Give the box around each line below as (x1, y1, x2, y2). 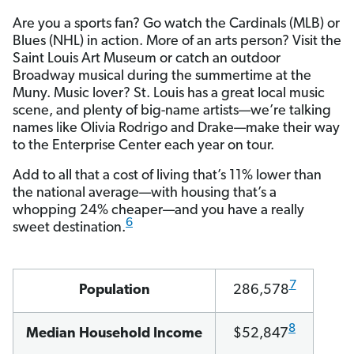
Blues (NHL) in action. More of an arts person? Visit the (13, 33, 341, 49)
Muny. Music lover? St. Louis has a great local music (13, 85, 325, 101)
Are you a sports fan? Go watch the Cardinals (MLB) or (13, 16, 340, 32)
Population (78, 282, 150, 298)
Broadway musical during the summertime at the (13, 68, 311, 84)
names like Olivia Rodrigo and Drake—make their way (13, 120, 340, 136)
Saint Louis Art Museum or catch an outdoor (13, 51, 281, 66)
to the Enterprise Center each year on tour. (13, 137, 274, 153)
